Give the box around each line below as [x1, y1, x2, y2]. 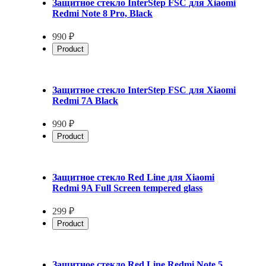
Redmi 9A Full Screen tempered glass [52, 182, 202, 193]
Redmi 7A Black [52, 95, 118, 106]
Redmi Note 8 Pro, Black [52, 8, 153, 18]
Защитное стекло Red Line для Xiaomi [52, 172, 214, 182]
